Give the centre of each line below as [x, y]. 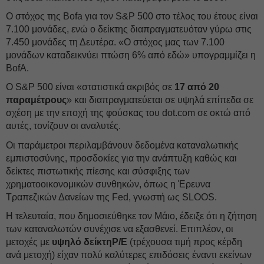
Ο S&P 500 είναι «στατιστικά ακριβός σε [90, 87]
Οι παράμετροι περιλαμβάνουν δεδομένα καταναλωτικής [122, 145]
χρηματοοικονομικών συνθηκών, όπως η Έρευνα [108, 184]
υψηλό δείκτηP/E [90, 242]
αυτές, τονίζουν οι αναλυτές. [65, 126]
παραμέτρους [36, 100]
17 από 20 [197, 87]
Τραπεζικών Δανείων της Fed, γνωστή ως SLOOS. [111, 197]
